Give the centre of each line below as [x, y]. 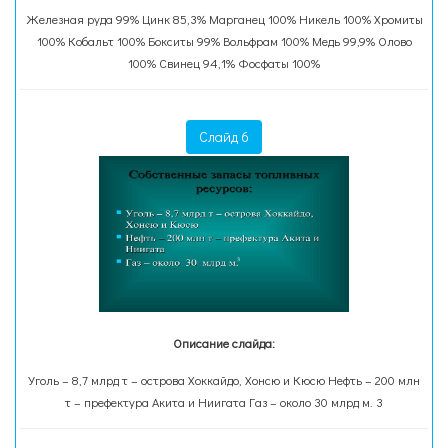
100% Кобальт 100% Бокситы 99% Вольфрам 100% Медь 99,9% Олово [224, 41]
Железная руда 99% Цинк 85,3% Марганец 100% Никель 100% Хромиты [224, 19]
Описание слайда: [224, 343]
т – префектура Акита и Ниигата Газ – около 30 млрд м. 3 [224, 402]
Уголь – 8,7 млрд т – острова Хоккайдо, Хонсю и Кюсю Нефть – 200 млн [224, 380]
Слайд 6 [224, 136]
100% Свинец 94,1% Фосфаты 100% [224, 63]
